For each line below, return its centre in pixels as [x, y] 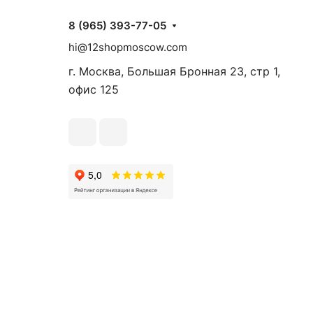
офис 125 [94, 89]
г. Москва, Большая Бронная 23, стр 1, [174, 71]
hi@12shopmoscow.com [128, 47]
